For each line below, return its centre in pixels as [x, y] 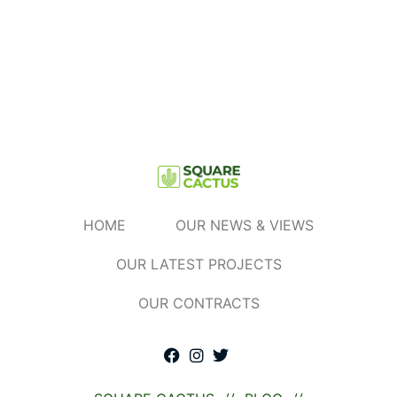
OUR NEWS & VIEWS [245, 226]
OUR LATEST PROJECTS [198, 265]
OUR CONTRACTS [198, 304]
